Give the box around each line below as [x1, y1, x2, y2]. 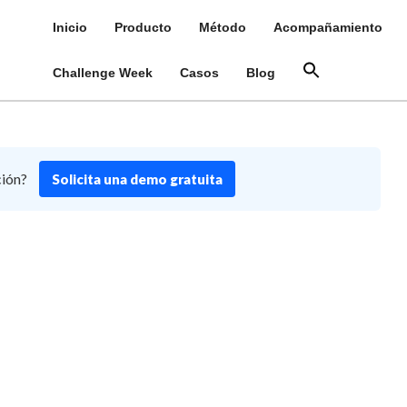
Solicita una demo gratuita [51, 171, 223, 187]
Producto [114, 20, 172, 35]
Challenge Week [52, 65, 153, 80]
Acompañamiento [273, 20, 382, 35]
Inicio [52, 20, 87, 35]
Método [198, 20, 246, 35]
